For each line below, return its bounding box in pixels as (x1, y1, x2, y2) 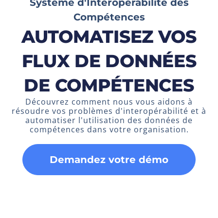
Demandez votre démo (50, 154, 168, 166)
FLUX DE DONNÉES (21, 50, 197, 72)
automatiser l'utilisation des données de (25, 115, 193, 126)
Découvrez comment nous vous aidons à (25, 96, 193, 108)
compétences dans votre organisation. (29, 124, 189, 135)
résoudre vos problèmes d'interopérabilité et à (12, 106, 206, 117)
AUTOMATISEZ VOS (21, 26, 197, 48)
